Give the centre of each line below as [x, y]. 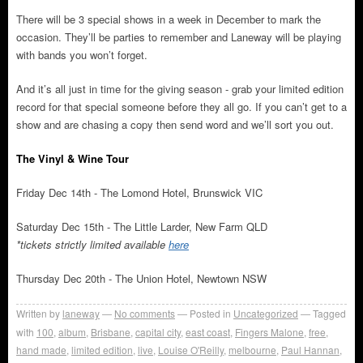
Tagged [329, 314]
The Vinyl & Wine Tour [73, 159]
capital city [158, 332]
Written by [38, 314]
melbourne [252, 350]
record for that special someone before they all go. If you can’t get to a [181, 107]
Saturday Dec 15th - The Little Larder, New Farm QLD [142, 227]
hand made [41, 350]
